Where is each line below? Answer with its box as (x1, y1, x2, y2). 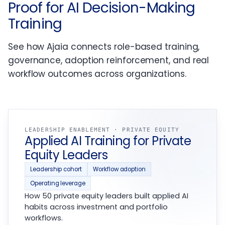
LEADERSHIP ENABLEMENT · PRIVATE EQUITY (25, 127, 179, 134)
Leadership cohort (30, 165, 82, 174)
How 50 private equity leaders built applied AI (25, 191, 188, 201)
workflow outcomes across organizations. (8, 68, 186, 80)
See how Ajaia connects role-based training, (8, 41, 200, 53)
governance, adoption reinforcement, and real (8, 54, 209, 67)
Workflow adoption (93, 165, 146, 174)
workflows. (25, 213, 63, 223)
